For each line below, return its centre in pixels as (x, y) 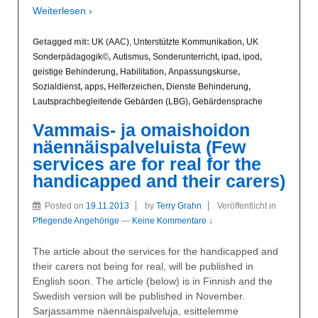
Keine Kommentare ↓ (172, 220)
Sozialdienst (56, 86)
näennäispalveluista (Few (139, 147)
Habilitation (142, 71)
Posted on (65, 205)
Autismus (131, 56)
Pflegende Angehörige (76, 220)
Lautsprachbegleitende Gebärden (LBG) (110, 101)
